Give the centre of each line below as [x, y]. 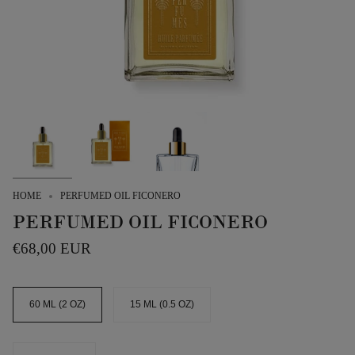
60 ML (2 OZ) [57, 305]
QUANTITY [36, 347]
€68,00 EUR [52, 249]
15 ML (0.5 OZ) [162, 305]
